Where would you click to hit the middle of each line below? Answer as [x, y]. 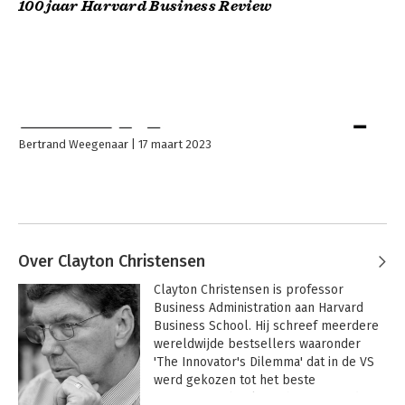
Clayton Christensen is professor [248, 290]
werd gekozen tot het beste [234, 381]
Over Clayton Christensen [112, 262]
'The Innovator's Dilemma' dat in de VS [264, 363]
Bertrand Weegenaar [73, 145]
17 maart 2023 [175, 145]
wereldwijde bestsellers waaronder [257, 344]
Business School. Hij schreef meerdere [266, 326]
